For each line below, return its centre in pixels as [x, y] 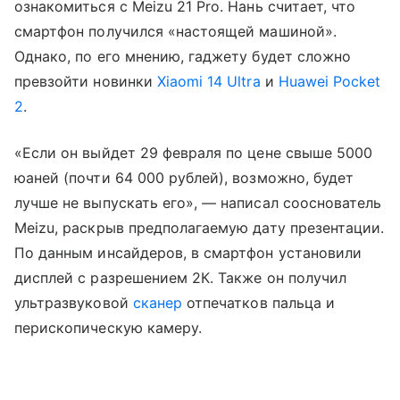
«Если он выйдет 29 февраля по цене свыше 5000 [194, 153]
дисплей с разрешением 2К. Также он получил [181, 278]
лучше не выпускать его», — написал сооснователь [198, 203]
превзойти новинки [86, 82]
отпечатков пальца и [258, 303]
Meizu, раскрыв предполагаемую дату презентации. [200, 228]
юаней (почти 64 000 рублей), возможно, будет [184, 178]
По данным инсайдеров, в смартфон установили [188, 253]
